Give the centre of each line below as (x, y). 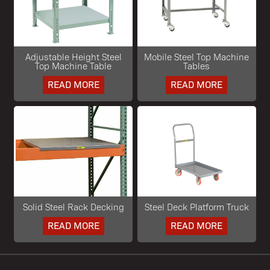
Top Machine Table (74, 65)
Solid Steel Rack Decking (73, 207)
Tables (197, 65)
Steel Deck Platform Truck (196, 207)
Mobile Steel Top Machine (197, 56)
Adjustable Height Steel (73, 56)
